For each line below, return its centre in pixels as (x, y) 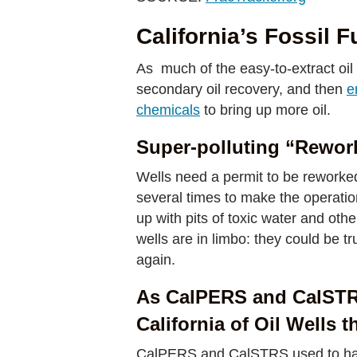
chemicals (168, 110)
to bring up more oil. (267, 110)
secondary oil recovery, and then (241, 89)
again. (156, 260)
